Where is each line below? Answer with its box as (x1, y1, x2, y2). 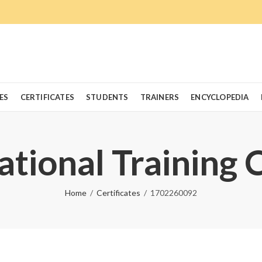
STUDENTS (85, 92, 129, 102)
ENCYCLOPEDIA (191, 92, 249, 102)
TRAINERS (140, 92, 180, 102)
